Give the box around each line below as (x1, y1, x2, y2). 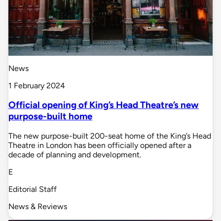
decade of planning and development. (8, 149, 141, 159)
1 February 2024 (8, 80, 65, 90)
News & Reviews (8, 201, 67, 211)
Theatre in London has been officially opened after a (8, 140, 191, 150)
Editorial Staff (8, 184, 57, 194)
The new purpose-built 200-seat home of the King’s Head (8, 131, 211, 141)
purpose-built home (8, 110, 92, 122)
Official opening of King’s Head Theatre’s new (8, 99, 199, 111)
